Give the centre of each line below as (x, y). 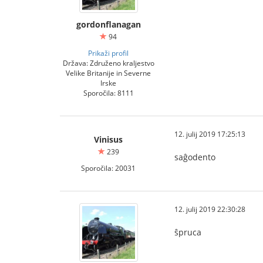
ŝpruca (188, 232)
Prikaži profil (108, 53)
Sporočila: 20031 (108, 168)
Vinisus (108, 139)
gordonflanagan (108, 24)
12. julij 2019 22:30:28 (210, 209)
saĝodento (195, 157)
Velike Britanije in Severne (108, 73)
